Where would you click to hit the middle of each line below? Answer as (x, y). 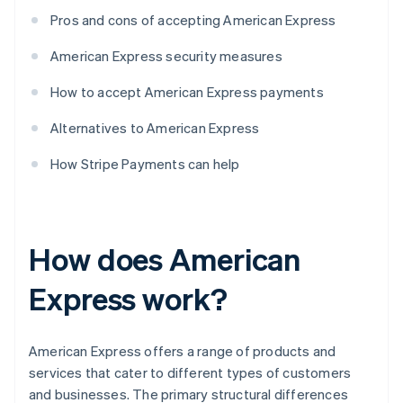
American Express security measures (166, 56)
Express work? (128, 299)
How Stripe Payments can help (145, 164)
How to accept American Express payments (187, 92)
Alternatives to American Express (155, 128)
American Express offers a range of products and (183, 351)
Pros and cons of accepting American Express (193, 20)
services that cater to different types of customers (190, 373)
